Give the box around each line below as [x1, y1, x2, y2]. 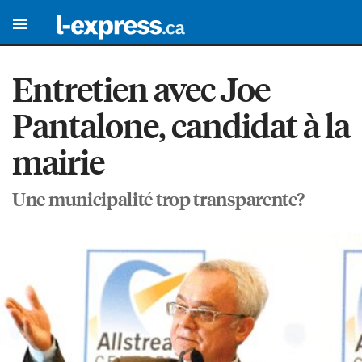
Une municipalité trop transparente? [12, 187, 305, 211]
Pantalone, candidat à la [12, 103, 350, 147]
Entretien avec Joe [12, 67, 270, 111]
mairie [12, 140, 104, 183]
